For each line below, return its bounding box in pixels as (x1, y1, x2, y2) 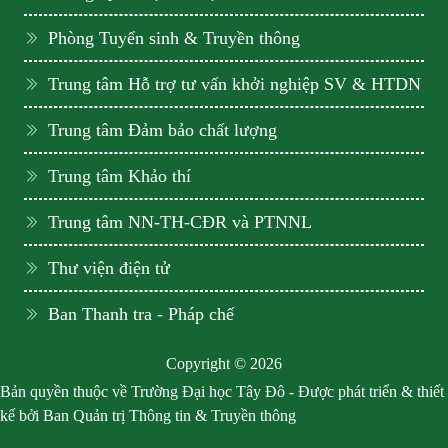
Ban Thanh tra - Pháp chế (48, 304, 234, 325)
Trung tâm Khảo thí (48, 166, 191, 187)
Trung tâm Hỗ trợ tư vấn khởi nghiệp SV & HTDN (48, 74, 421, 95)
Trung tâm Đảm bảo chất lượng (48, 120, 277, 141)
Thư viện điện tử (48, 258, 170, 279)
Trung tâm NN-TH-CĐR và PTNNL (48, 212, 312, 233)
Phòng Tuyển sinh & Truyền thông (48, 28, 300, 49)
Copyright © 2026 (166, 355, 282, 373)
